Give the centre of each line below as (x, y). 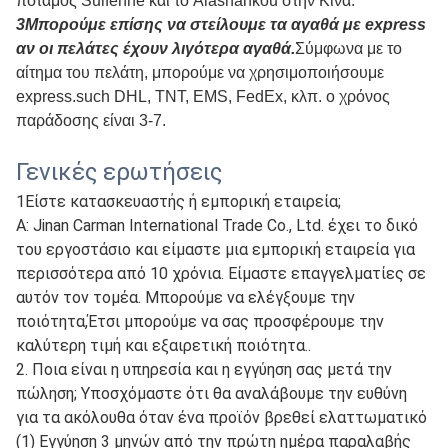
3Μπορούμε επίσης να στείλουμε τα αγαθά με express (221, 25)
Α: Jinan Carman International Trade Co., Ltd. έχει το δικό (217, 226)
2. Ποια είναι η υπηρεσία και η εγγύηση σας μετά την (204, 370)
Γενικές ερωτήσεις (119, 172)
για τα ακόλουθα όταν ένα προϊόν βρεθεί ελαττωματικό (221, 418)
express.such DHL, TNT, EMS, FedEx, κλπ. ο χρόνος (203, 97)
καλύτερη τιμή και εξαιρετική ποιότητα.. (163, 346)
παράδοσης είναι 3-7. (91, 121)
